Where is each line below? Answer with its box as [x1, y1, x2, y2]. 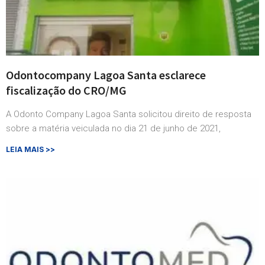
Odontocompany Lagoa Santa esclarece [6, 67, 206, 83]
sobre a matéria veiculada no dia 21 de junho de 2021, [6, 123, 221, 134]
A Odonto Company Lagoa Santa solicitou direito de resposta [6, 109, 251, 120]
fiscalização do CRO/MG [6, 83, 127, 98]
